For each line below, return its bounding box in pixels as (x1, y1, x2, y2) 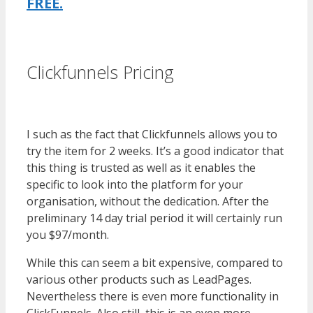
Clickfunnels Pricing (27, 60, 174, 85)
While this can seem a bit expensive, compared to (27, 254, 283, 270)
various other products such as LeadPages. (27, 271, 252, 287)
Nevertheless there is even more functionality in (27, 288, 279, 304)
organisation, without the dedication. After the (27, 193, 269, 209)
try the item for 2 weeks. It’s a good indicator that (27, 143, 284, 159)
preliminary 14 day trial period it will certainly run (27, 210, 282, 226)
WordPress (174, 60, 264, 85)
